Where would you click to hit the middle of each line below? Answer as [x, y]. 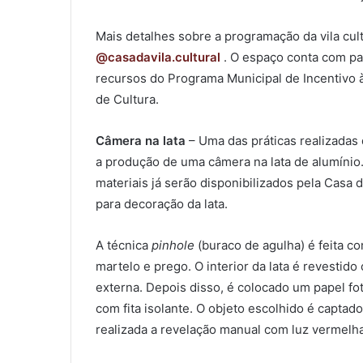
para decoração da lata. [162, 204]
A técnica [124, 246]
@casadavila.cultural [158, 58]
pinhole [173, 246]
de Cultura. [127, 100]
